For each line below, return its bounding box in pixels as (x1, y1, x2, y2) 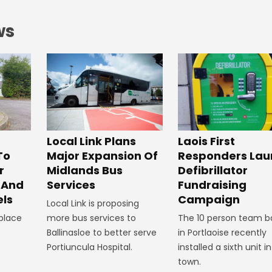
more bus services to (46, 212, 136, 225)
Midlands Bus (46, 163, 123, 178)
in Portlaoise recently (177, 226, 267, 239)
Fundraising (177, 177, 246, 193)
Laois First (177, 134, 235, 149)
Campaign (177, 192, 240, 208)
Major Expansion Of (46, 148, 158, 164)
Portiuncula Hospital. (46, 241, 132, 254)
